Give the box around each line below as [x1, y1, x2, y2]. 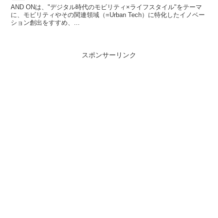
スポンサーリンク [82, 51, 136, 59]
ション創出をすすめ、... [11, 18, 80, 26]
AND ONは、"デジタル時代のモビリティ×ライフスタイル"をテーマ [11, 3, 202, 11]
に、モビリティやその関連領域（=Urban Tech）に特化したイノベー [11, 11, 205, 18]
